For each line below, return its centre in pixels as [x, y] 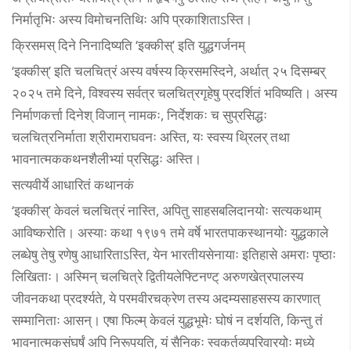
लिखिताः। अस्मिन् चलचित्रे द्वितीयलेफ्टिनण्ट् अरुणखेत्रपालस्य [157, 276]
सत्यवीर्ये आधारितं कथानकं [73, 184]
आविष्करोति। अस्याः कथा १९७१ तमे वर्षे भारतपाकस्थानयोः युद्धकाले [170, 232]
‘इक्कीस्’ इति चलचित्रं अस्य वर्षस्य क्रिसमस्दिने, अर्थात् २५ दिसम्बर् [168, 71]
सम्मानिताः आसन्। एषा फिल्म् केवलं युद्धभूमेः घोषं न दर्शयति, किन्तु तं [167, 320]
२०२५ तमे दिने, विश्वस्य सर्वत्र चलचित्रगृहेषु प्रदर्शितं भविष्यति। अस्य [174, 92]
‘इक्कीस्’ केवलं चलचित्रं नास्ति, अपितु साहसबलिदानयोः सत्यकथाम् [166, 210]
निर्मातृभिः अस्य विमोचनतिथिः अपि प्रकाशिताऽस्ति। [132, 19]
